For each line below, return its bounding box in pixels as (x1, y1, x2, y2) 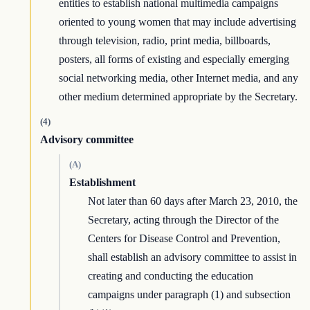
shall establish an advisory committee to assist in (88, 251, 298, 264)
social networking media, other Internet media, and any (59, 72, 299, 84)
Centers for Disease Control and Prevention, (88, 232, 281, 245)
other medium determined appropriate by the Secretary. (59, 91, 298, 103)
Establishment (69, 176, 136, 189)
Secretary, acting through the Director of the (88, 214, 280, 226)
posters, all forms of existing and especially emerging (59, 53, 290, 66)
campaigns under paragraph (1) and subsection (88, 289, 291, 301)
